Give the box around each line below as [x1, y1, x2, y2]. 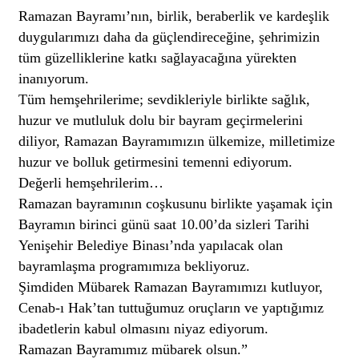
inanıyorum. [18, 71, 89, 87]
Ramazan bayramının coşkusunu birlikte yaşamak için [18, 196, 333, 212]
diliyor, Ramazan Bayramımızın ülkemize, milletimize [18, 133, 336, 150]
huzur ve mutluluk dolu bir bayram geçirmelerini [18, 112, 304, 129]
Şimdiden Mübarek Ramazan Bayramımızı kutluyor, [18, 279, 324, 296]
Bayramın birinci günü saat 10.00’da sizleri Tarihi [18, 216, 310, 233]
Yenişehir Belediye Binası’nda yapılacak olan [18, 237, 284, 254]
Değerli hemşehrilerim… [18, 175, 164, 192]
